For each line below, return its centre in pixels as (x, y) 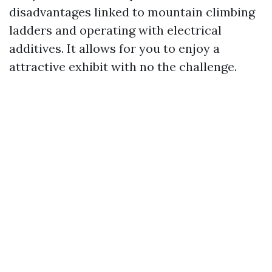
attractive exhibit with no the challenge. (123, 66)
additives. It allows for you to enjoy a (114, 48)
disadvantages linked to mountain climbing (132, 12)
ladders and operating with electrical (115, 30)
